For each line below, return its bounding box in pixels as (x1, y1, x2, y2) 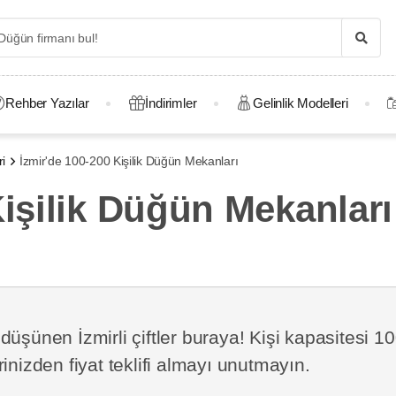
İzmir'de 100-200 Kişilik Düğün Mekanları (19, 154, 239, 168)
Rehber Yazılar (5, 95, 89, 110)
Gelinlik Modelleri (253, 95, 348, 110)
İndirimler (145, 95, 197, 110)
